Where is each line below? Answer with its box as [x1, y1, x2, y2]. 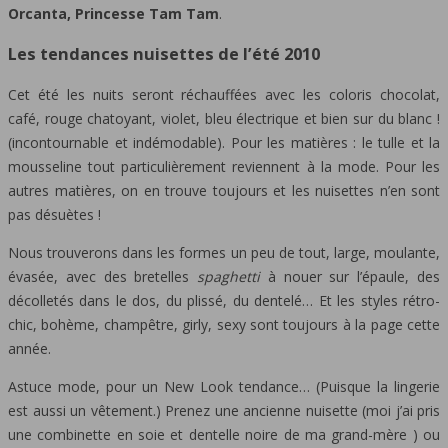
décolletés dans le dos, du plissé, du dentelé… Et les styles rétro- [8, 290, 440, 310]
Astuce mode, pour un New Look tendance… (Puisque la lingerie [8, 376, 440, 396]
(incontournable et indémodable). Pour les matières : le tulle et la [8, 132, 440, 152]
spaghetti [197, 266, 261, 286]
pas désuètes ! [8, 204, 101, 224]
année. [8, 338, 51, 358]
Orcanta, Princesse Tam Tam [8, 3, 219, 23]
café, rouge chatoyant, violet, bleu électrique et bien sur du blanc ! [8, 108, 440, 128]
